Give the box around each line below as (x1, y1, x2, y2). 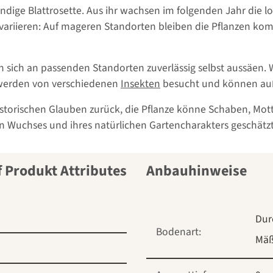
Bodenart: (156, 224, 201, 240)
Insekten (121, 76, 160, 92)
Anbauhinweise (146, 160, 247, 182)
